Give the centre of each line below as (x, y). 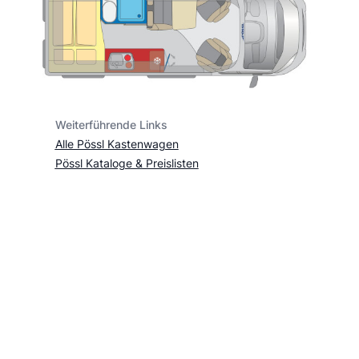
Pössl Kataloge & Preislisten (127, 163)
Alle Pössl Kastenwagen (117, 143)
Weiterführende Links (111, 124)
